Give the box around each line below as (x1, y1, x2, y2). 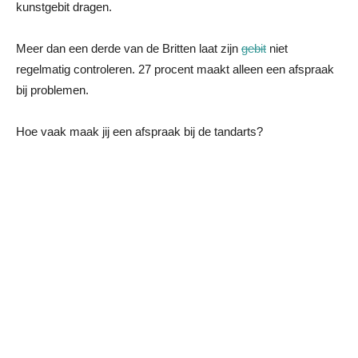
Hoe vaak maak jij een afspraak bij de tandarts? (16, 125, 263, 138)
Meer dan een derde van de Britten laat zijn (16, 42, 241, 55)
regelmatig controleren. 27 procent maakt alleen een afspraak (16, 62, 334, 76)
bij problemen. (16, 83, 89, 97)
